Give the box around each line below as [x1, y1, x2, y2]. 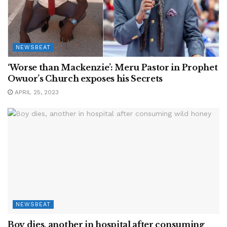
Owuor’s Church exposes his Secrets [8, 73, 163, 84]
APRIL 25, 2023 [13, 89, 59, 96]
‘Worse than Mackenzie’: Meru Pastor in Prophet [8, 62, 218, 72]
